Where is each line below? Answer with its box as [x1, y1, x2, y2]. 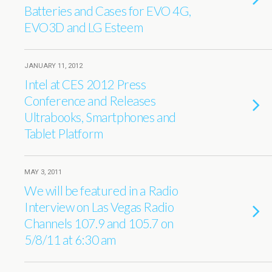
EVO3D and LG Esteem [24, 19, 143, 35]
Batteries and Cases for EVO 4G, [24, 3, 191, 18]
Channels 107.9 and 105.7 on [24, 216, 174, 231]
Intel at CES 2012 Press [24, 76, 146, 92]
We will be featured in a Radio [24, 183, 178, 198]
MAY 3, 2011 [24, 168, 62, 176]
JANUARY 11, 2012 [24, 62, 83, 70]
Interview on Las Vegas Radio [24, 199, 174, 214]
